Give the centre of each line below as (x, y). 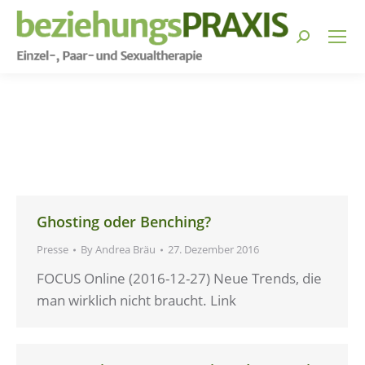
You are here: (226, 113)
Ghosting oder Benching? (124, 222)
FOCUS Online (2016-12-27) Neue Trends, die (179, 278)
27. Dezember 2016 (213, 249)
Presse (53, 249)
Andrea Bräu (125, 249)
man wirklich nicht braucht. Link (136, 300)
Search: (319, 40)
